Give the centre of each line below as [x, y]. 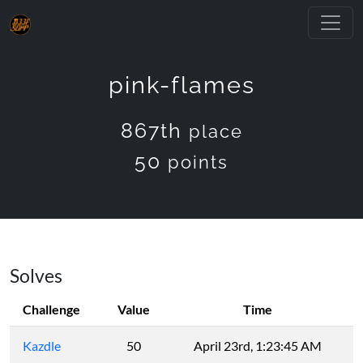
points [198, 162]
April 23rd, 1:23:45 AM [257, 346]
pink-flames [181, 85]
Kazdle [42, 346]
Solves [36, 275]
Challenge [51, 309]
